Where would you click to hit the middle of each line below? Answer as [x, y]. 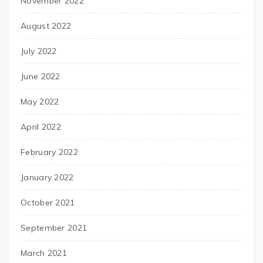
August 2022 [46, 26]
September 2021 [54, 228]
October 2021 [48, 203]
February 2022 [49, 152]
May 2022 [40, 102]
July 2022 [39, 51]
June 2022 [41, 77]
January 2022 [47, 178]
